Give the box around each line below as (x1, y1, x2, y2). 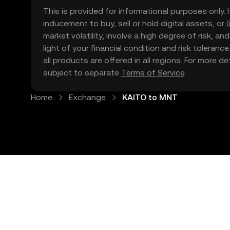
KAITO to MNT (122, 92, 178, 102)
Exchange (69, 92, 106, 102)
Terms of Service (121, 68, 184, 78)
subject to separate (43, 68, 121, 78)
